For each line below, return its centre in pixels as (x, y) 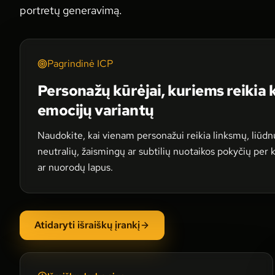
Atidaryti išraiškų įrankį (87, 225)
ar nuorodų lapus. (75, 167)
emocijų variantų (96, 110)
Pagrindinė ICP (80, 64)
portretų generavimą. (71, 10)
